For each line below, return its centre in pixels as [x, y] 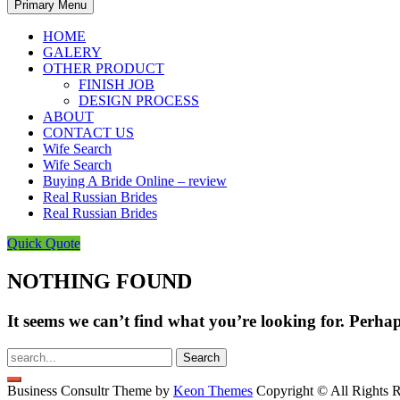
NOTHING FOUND [100, 281]
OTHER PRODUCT [104, 68]
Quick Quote [44, 243]
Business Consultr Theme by [90, 390]
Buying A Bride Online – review [135, 181]
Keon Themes [213, 390]
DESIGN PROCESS [139, 100]
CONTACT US [88, 133]
